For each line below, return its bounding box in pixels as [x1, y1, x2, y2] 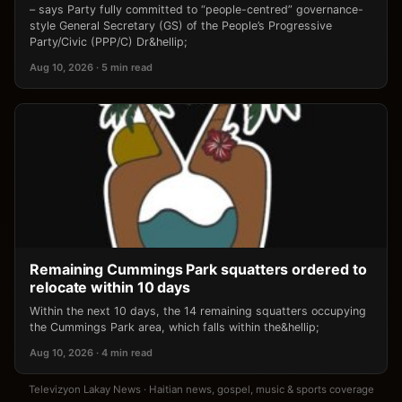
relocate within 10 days [30, 277, 191, 296]
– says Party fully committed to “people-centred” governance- [30, 2, 363, 16]
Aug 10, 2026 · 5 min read [30, 60, 153, 74]
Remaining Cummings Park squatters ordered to [30, 259, 367, 278]
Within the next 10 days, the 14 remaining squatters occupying [30, 303, 366, 318]
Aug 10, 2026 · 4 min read [30, 345, 153, 359]
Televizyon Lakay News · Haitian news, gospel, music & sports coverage [28, 382, 374, 396]
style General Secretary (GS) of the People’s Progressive [30, 18, 332, 32]
